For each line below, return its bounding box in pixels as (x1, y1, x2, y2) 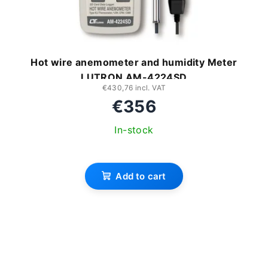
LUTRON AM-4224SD (81, 71, 187, 84)
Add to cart (115, 170, 166, 182)
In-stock (114, 124, 154, 136)
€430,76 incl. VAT (102, 83, 166, 93)
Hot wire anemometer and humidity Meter (31, 56, 237, 69)
